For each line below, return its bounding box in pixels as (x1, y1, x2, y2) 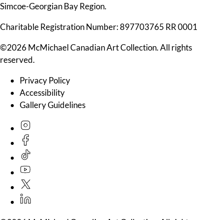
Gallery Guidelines (20, 100, 85, 110)
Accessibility (20, 87, 65, 98)
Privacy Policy (20, 75, 70, 86)
